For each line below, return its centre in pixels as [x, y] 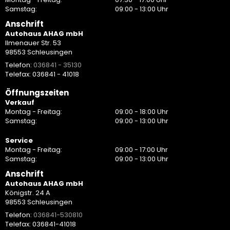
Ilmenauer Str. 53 [33, 43]
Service [19, 140]
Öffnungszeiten [37, 93]
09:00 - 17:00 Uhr [141, 150]
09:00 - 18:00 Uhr [142, 112]
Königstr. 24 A [28, 193]
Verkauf [20, 102]
